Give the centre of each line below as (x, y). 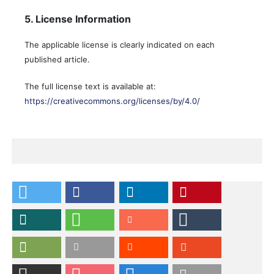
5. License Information (78, 19)
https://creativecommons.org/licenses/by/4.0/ (112, 101)
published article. (57, 59)
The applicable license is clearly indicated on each (120, 44)
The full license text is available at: (90, 86)
